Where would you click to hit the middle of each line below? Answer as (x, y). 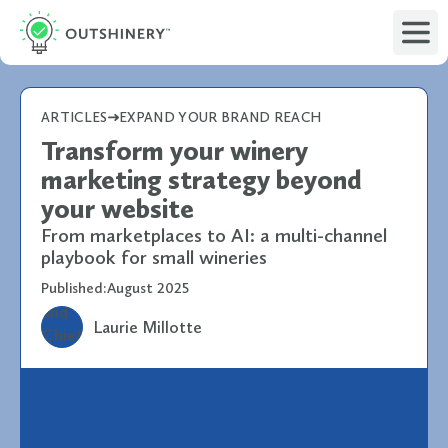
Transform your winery (174, 151)
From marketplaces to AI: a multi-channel (214, 235)
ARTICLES (74, 117)
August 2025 (148, 288)
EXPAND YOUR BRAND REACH (220, 117)
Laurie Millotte (147, 326)
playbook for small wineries (154, 257)
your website (117, 209)
